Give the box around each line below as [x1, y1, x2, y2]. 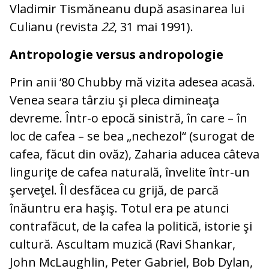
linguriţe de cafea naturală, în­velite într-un [10, 164, 250, 181]
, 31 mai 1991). [114, 19, 193, 35]
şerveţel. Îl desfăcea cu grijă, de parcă [10, 182, 219, 199]
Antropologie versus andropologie [10, 46, 223, 63]
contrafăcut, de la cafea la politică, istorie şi [10, 218, 252, 235]
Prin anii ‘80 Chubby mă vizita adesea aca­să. [10, 74, 255, 91]
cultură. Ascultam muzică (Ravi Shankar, [10, 236, 235, 253]
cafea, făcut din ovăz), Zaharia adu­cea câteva [10, 146, 259, 163]
